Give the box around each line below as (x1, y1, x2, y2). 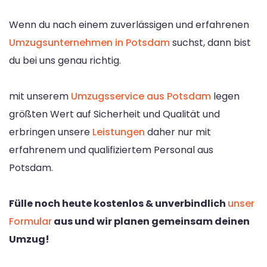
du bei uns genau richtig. (9, 53, 121, 67)
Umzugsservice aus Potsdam (71, 89, 211, 103)
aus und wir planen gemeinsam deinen (52, 214, 250, 228)
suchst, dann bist (170, 35, 251, 49)
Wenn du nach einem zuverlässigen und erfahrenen (9, 17, 249, 32)
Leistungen (92, 125, 145, 139)
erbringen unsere (9, 125, 92, 139)
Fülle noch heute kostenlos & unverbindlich (9, 196, 228, 210)
